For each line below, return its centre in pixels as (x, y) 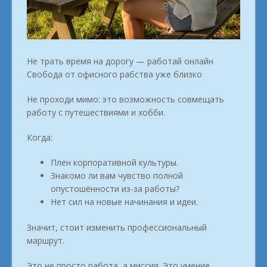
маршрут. (46, 240)
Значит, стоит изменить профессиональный (117, 227)
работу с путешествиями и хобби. (96, 112)
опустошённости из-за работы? (115, 188)
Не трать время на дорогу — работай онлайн (120, 61)
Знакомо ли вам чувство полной (117, 175)
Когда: (40, 137)
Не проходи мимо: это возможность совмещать (125, 99)
